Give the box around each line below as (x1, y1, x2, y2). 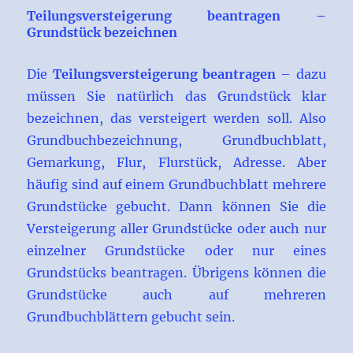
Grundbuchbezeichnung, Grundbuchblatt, (27, 132, 326, 149)
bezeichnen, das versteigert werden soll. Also (27, 110, 326, 127)
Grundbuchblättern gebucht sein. (27, 309, 236, 325)
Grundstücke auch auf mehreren (27, 287, 326, 303)
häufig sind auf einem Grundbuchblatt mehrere (27, 176, 326, 193)
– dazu (276, 66, 326, 83)
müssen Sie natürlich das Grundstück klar (27, 88, 326, 105)
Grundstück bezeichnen (27, 24, 178, 41)
